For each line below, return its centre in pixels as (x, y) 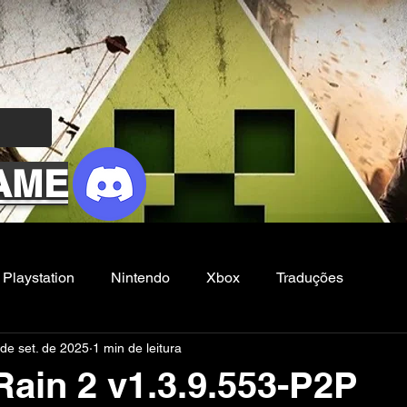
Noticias (185, 350)
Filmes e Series (72, 350)
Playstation (39, 278)
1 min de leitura (137, 347)
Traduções (310, 278)
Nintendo (140, 278)
